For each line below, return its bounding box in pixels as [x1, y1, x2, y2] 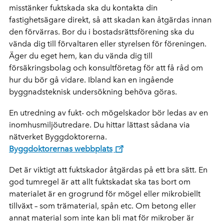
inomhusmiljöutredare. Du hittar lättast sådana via [9, 119, 190, 129]
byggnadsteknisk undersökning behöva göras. [9, 86, 177, 96]
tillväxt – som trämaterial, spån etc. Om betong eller [9, 200, 196, 210]
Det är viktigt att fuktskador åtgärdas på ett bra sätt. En [9, 164, 207, 174]
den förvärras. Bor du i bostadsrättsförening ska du [9, 26, 194, 36]
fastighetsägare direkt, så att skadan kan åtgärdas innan [9, 14, 211, 24]
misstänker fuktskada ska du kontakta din [9, 2, 157, 12]
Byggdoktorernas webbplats [9, 143, 112, 153]
